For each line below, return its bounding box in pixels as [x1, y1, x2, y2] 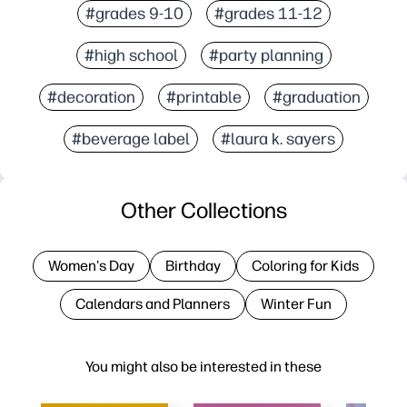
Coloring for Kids [252, 256, 359, 274]
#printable [165, 86, 242, 107]
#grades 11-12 [213, 3, 323, 24]
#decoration [46, 86, 135, 107]
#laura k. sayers [221, 128, 335, 149]
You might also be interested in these [85, 357, 322, 375]
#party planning [208, 45, 323, 65]
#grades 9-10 [84, 3, 184, 24]
